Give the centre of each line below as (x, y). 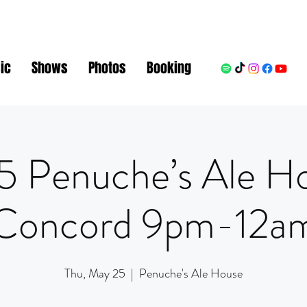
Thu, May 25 (95, 273)
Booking (169, 68)
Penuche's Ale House (191, 273)
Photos (107, 68)
